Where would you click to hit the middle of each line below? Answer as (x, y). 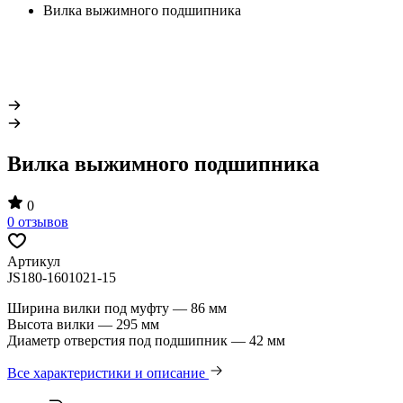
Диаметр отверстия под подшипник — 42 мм (146, 340)
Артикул (34, 261)
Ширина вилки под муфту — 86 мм (117, 308)
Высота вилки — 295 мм (83, 324)
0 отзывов (38, 221)
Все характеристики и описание (108, 372)
